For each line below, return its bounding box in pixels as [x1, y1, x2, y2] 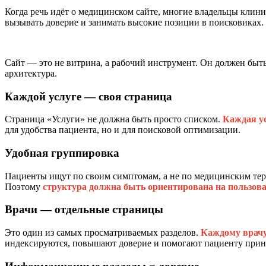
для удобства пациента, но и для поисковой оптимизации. [5, 125, 240, 135]
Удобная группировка [5, 147, 119, 160]
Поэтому [5, 181, 43, 192]
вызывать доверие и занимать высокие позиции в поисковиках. [5, 17, 264, 27]
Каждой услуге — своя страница [5, 90, 172, 103]
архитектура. [5, 68, 57, 78]
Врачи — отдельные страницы [5, 203, 163, 216]
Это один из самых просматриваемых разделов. [5, 227, 201, 238]
